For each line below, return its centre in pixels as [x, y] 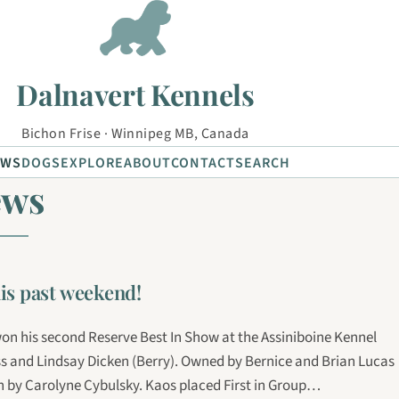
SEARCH [263, 163]
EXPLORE [92, 163]
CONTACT [204, 163]
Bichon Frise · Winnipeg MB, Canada [135, 134]
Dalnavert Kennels [135, 94]
